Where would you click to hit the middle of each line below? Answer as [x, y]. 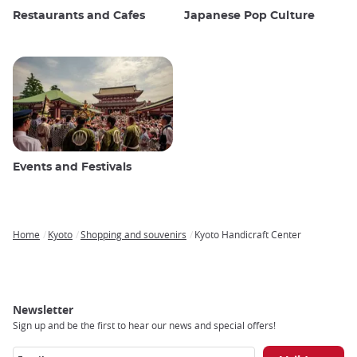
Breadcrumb [46, 247]
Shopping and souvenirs [133, 235]
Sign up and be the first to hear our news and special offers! [144, 326]
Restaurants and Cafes [79, 16]
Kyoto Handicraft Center [248, 235]
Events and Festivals [72, 168]
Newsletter [43, 310]
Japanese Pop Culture [249, 16]
